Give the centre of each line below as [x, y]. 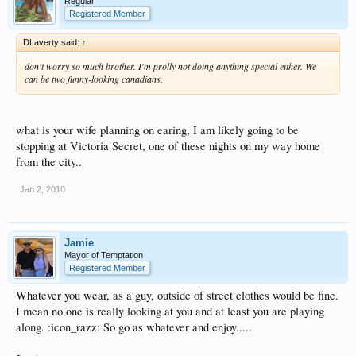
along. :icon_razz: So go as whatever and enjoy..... [134, 327]
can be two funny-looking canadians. [94, 79]
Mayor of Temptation [104, 255]
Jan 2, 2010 [43, 189]
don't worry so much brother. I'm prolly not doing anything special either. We [170, 66]
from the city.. [49, 161]
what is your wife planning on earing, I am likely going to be [157, 130]
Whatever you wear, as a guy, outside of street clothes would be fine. [177, 295]
